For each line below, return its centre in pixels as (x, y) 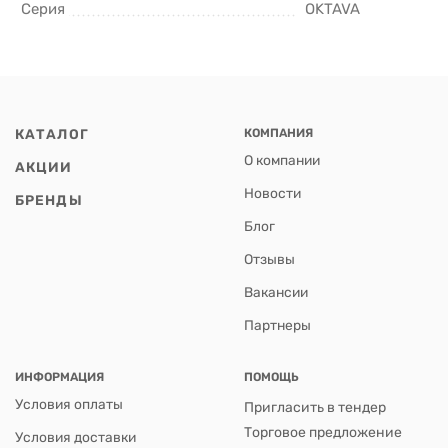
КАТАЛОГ (52, 133)
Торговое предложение (323, 432)
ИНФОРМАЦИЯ (59, 376)
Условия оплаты (69, 403)
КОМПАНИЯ (278, 132)
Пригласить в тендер (315, 407)
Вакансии (276, 291)
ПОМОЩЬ (271, 376)
